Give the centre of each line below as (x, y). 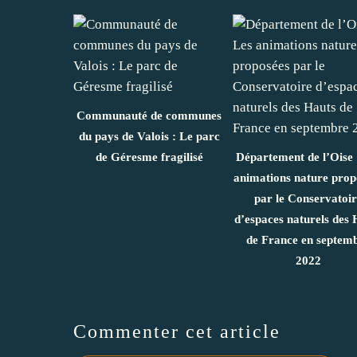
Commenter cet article (177, 331)
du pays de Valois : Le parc (149, 136)
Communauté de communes (149, 116)
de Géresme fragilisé (149, 157)
